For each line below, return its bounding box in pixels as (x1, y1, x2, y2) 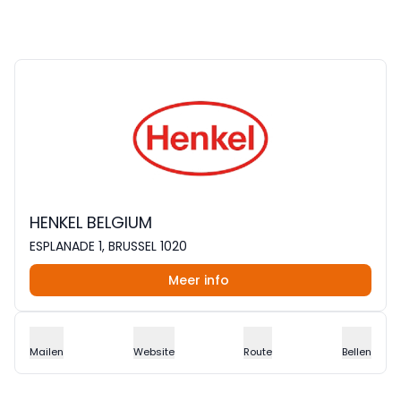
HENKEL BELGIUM (30, 211, 152, 234)
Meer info (168, 271, 229, 289)
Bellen (341, 345, 371, 359)
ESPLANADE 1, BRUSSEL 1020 (30, 237, 187, 255)
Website (132, 345, 175, 359)
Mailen (30, 345, 64, 359)
